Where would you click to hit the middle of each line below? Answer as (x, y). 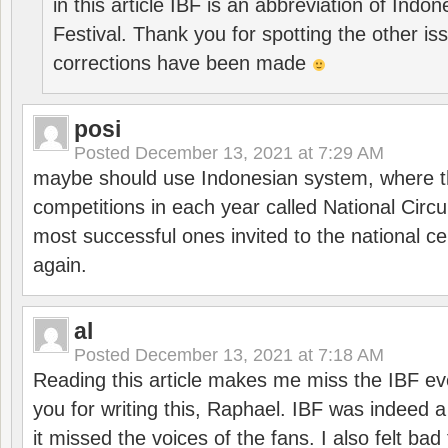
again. (60, 265)
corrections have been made (182, 63)
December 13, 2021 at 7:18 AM (259, 355)
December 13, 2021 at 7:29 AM (259, 153)
